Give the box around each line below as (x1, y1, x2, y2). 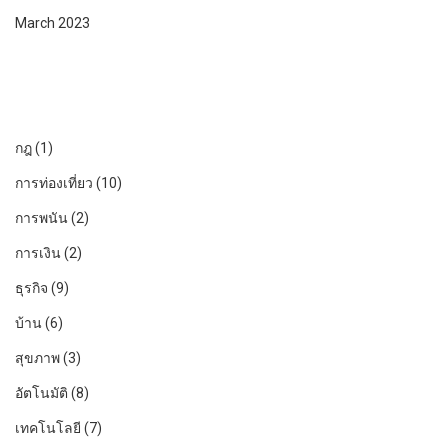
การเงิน (15, 243, 61, 264)
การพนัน (15, 208, 68, 229)
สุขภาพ (15, 348, 60, 369)
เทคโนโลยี (15, 418, 81, 439)
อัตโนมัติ (15, 383, 68, 404)
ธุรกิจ (15, 278, 48, 299)
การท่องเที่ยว (15, 173, 93, 194)
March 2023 (15, 15, 90, 32)
